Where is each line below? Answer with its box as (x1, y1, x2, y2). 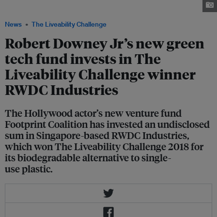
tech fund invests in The (5, 49, 161, 68)
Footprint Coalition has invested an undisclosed (5, 117, 210, 131)
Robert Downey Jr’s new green (5, 34, 204, 52)
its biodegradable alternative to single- (5, 151, 171, 164)
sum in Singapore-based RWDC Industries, (5, 128, 189, 142)
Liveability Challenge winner (5, 65, 196, 83)
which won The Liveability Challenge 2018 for (5, 139, 203, 153)
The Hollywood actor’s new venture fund (5, 106, 182, 120)
